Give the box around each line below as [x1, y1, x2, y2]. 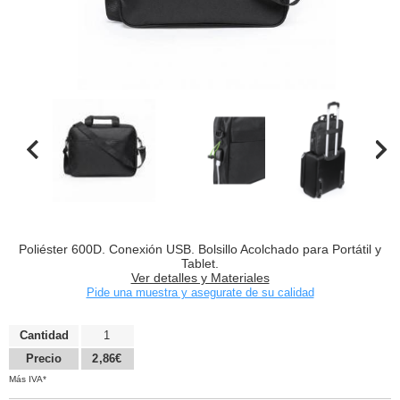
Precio [26, 352, 62, 366]
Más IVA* [9, 373, 46, 384]
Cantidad [19, 328, 69, 342]
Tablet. [181, 256, 219, 271]
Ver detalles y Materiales [130, 271, 270, 286]
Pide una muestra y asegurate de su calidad [86, 286, 314, 300]
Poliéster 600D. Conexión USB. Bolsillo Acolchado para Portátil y [19, 242, 381, 257]
